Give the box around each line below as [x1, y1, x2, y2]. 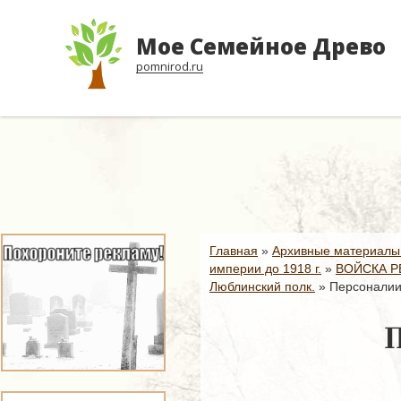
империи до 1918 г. [209, 261, 321, 276]
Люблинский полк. [209, 279, 315, 294]
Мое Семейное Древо [136, 31, 386, 61]
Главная [209, 243, 258, 258]
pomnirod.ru [136, 58, 203, 74]
